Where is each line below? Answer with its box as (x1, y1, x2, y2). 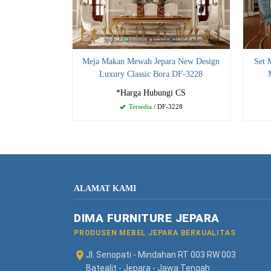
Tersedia (126, 103, 152, 111)
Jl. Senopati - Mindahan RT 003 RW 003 (86, 250, 236, 260)
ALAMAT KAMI (74, 184, 136, 194)
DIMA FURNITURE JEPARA (74, 211, 220, 226)
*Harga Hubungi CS (116, 88, 186, 98)
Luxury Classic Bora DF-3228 (99, 70, 203, 79)
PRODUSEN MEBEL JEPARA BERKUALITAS (74, 229, 236, 238)
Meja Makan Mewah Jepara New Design (82, 57, 220, 67)
